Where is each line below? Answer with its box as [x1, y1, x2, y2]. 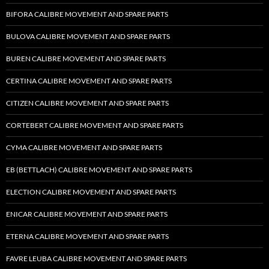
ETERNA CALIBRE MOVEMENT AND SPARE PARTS [6, 232, 169, 241]
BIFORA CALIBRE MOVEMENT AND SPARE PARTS [6, 10, 168, 19]
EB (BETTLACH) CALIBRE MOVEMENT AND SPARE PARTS [6, 165, 192, 175]
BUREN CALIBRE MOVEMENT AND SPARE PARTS [6, 54, 166, 64]
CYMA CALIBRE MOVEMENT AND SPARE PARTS [6, 143, 162, 153]
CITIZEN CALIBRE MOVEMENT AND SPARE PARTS [6, 98, 169, 108]
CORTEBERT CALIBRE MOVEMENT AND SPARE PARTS [6, 121, 183, 130]
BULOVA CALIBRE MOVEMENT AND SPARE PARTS [6, 32, 170, 41]
